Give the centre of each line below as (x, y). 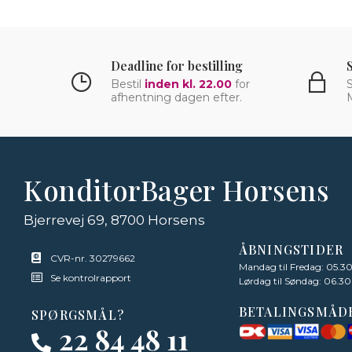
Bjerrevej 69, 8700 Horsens (114, 220)
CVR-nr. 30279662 (93, 258)
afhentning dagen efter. (176, 97)
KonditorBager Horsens (177, 189)
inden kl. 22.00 (188, 84)
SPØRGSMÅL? (78, 314)
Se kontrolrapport (91, 277)
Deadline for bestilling (177, 66)
